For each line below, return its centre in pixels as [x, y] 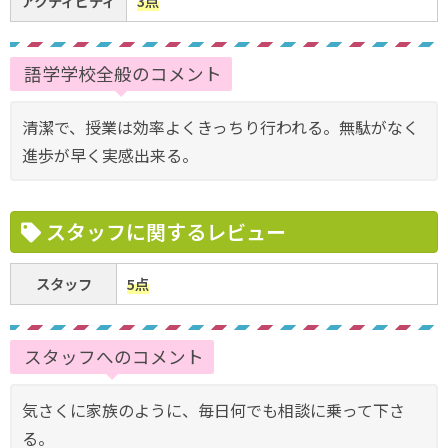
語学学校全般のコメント [121, 73]
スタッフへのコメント [112, 356]
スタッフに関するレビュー [163, 231]
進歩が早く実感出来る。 [110, 155]
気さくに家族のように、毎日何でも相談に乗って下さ [213, 410]
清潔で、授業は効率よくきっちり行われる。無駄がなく [220, 127]
